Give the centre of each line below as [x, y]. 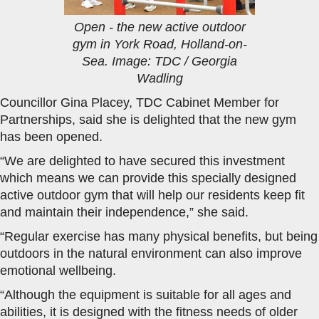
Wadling [159, 78]
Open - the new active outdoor [159, 27]
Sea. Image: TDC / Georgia [159, 61]
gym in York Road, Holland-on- [159, 44]
